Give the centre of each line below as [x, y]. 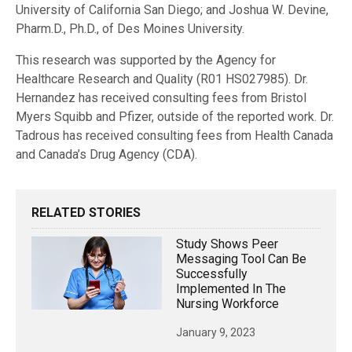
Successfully [212, 273]
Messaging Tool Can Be [241, 258]
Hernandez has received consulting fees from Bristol [161, 97]
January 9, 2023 [216, 332]
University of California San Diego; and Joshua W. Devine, [172, 9]
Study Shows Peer [227, 244]
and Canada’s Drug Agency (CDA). [106, 154]
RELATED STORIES [86, 212]
